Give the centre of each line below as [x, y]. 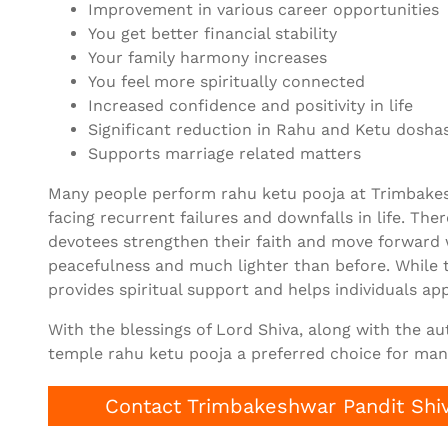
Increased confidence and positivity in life [250, 106]
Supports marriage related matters [224, 154]
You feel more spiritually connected [226, 82]
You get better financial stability [212, 34]
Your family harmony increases [207, 58]
